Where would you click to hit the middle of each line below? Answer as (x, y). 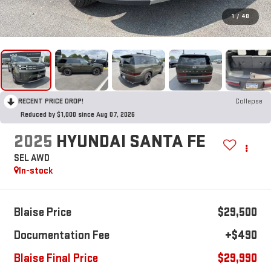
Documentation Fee (61, 236)
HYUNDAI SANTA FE (131, 142)
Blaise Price (42, 213)
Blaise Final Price (56, 259)
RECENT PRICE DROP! (51, 101)
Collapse (249, 101)
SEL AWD (31, 158)
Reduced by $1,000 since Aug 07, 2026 (78, 114)
